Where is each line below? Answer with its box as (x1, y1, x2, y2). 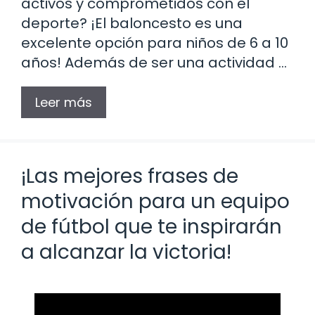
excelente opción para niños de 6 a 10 (21, 33, 288, 53)
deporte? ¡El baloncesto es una (21, 13, 243, 34)
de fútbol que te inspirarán (21, 213, 282, 241)
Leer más (35, 94, 92, 112)
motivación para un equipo (21, 188, 290, 216)
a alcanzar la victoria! (21, 238, 231, 266)
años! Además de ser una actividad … (21, 53, 287, 73)
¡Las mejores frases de (21, 162, 238, 191)
